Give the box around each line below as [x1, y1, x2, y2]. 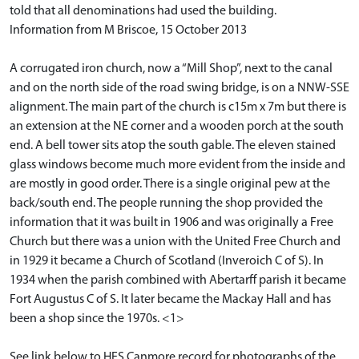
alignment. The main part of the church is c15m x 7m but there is [10, 101, 346, 114]
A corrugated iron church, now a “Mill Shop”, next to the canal [10, 63, 333, 75]
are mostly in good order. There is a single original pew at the [10, 178, 330, 191]
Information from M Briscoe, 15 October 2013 [10, 24, 247, 37]
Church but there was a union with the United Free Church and [10, 236, 341, 248]
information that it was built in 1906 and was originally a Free [10, 216, 333, 229]
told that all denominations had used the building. [10, 5, 276, 18]
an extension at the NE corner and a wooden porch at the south [10, 120, 344, 133]
